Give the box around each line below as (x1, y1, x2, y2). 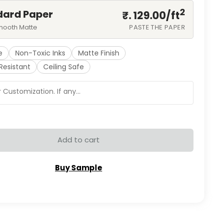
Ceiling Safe (43, 61, 84, 72)
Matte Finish (78, 48, 119, 58)
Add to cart (57, 135, 100, 145)
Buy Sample (55, 163, 102, 173)
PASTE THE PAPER (129, 22, 185, 32)
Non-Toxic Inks (15, 48, 65, 58)
